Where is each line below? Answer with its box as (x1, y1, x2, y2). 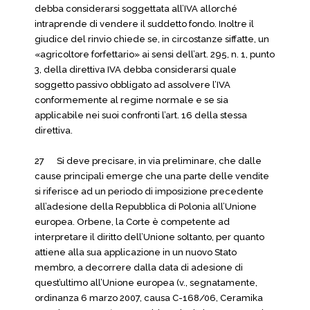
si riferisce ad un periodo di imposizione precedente (35, 186, 264, 197)
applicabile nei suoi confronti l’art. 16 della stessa (35, 110, 247, 120)
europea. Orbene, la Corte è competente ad (35, 217, 230, 227)
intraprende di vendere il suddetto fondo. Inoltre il (35, 19, 254, 29)
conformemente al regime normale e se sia (35, 95, 228, 105)
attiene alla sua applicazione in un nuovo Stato (35, 247, 237, 257)
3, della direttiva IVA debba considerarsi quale (35, 64, 237, 75)
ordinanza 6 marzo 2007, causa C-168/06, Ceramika (35, 293, 263, 303)
